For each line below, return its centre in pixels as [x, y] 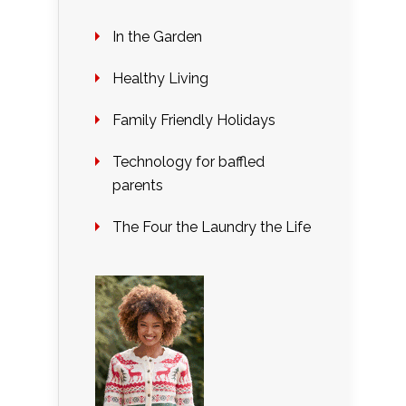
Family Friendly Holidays [194, 121]
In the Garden [157, 37]
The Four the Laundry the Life [212, 227]
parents [138, 186]
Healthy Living [160, 79]
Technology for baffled [188, 162]
